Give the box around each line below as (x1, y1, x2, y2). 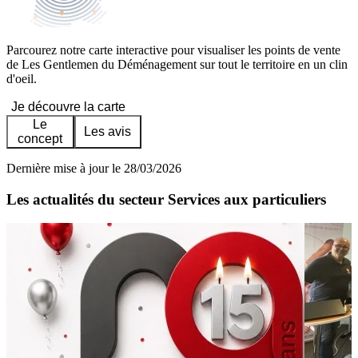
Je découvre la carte (11, 100, 125, 114)
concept (18, 132, 63, 146)
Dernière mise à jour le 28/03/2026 (6, 161, 181, 176)
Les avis (84, 125, 132, 139)
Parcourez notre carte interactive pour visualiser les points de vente (6, 43, 340, 58)
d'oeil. (6, 72, 37, 86)
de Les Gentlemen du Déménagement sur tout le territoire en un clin (6, 58, 348, 72)
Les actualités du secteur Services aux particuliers (6, 190, 326, 208)
